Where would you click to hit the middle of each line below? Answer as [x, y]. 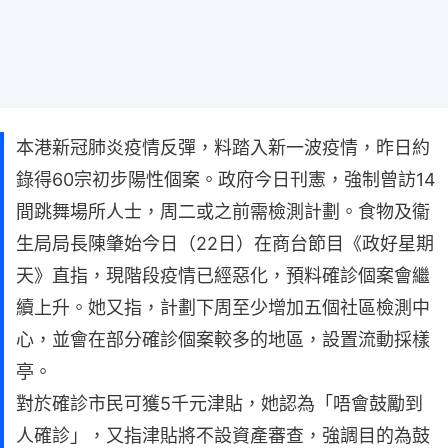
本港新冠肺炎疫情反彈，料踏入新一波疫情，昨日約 [223, 147]
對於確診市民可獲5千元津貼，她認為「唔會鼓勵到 [219, 403]
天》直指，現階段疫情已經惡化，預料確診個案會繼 [223, 275]
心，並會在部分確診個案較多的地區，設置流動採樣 [223, 339]
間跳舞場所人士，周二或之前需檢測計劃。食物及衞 [223, 211]
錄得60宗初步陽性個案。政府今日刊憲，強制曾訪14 [226, 179]
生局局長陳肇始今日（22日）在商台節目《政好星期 [225, 243]
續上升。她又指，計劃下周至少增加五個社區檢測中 [223, 307]
